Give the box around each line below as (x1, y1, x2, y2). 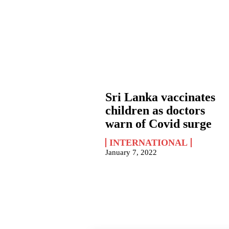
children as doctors (105, 103, 205, 117)
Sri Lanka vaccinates (105, 90, 216, 104)
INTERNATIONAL (109, 137, 188, 148)
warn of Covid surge (105, 117, 212, 130)
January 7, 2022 (105, 148, 157, 156)
